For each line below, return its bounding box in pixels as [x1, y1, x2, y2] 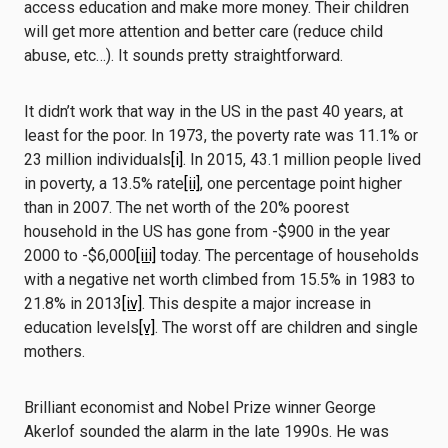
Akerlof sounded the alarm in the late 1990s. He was [24, 422, 389, 441]
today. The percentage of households [156, 246, 419, 265]
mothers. [24, 342, 85, 361]
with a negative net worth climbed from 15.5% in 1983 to [24, 270, 415, 289]
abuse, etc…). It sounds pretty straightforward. [24, 46, 343, 65]
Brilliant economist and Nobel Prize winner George [24, 398, 376, 417]
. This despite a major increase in [142, 294, 371, 313]
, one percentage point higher [200, 174, 402, 193]
